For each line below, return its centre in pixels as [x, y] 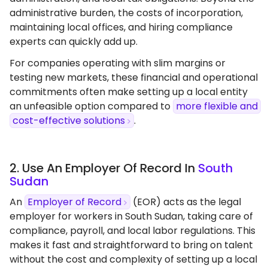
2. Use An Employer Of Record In [104, 168]
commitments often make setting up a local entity [129, 92]
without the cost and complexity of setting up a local [133, 259]
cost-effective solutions [69, 121]
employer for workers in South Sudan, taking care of [131, 216]
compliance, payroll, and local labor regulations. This [133, 231]
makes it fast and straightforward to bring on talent [131, 245]
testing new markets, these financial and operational [134, 77]
